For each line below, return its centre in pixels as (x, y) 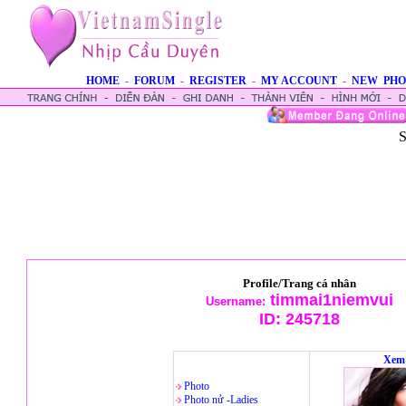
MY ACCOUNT (299, 81)
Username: (235, 301)
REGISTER (218, 81)
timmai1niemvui (329, 300)
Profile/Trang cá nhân (299, 283)
